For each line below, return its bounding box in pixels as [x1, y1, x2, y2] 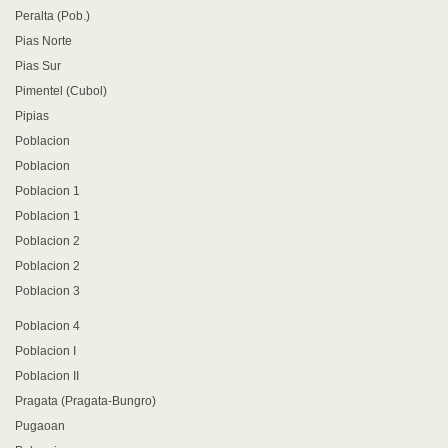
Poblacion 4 [15, 319, 80, 333]
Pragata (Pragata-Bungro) [15, 394, 156, 408]
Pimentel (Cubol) [15, 84, 107, 98]
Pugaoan [15, 419, 65, 433]
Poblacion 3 [15, 284, 80, 298]
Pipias [15, 109, 49, 123]
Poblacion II [15, 369, 79, 383]
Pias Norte [15, 34, 72, 48]
